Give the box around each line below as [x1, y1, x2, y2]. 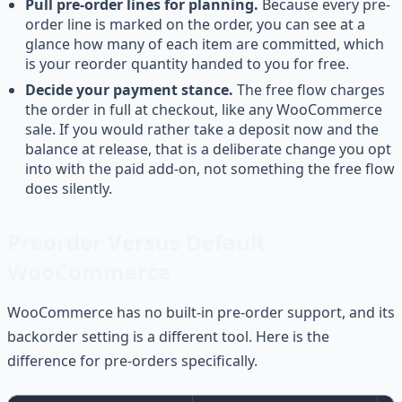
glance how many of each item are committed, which [25, 34, 384, 55]
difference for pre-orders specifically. [7, 350, 258, 371]
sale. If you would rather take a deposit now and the [25, 118, 379, 139]
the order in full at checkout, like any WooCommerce [25, 99, 382, 119]
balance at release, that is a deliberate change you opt [25, 138, 391, 159]
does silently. [25, 178, 112, 198]
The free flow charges [233, 79, 385, 100]
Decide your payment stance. [25, 79, 233, 100]
